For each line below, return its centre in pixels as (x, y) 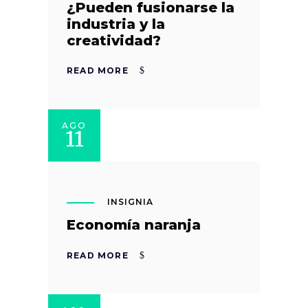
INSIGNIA (130, 202)
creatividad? (114, 40)
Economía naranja (134, 225)
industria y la (116, 24)
